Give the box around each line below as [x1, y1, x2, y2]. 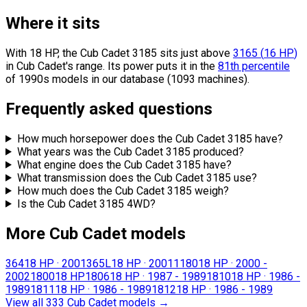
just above [181, 46, 230, 60]
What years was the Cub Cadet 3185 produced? [16, 145, 244, 158]
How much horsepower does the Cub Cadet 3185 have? [16, 132, 283, 145]
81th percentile [218, 59, 290, 73]
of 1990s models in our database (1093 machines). [5, 72, 249, 86]
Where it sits [5, 14, 100, 33]
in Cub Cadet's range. [5, 59, 105, 73]
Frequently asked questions [5, 99, 212, 119]
